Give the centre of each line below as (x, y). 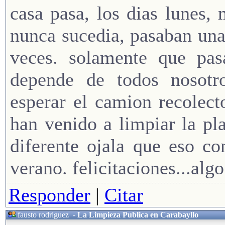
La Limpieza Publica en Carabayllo (138, 215)
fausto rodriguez (43, 215)
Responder (49, 195)
